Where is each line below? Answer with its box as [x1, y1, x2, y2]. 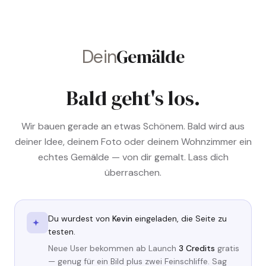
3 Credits [179, 243, 215, 254]
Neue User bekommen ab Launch [48, 243, 179, 254]
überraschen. [104, 166, 161, 179]
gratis [217, 243, 239, 254]
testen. [48, 226, 75, 237]
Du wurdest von [48, 213, 112, 224]
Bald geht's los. [66, 84, 200, 112]
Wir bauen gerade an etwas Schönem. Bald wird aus [21, 120, 245, 132]
